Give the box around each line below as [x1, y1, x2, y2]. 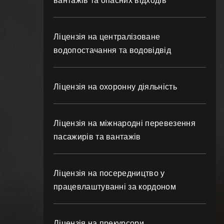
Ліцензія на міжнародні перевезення [53, 119, 195, 127]
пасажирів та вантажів [53, 132, 141, 141]
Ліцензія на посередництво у [53, 169, 165, 177]
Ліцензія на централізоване [53, 32, 160, 41]
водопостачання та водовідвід [53, 46, 171, 54]
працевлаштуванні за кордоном [53, 182, 176, 191]
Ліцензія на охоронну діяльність [53, 82, 177, 91]
